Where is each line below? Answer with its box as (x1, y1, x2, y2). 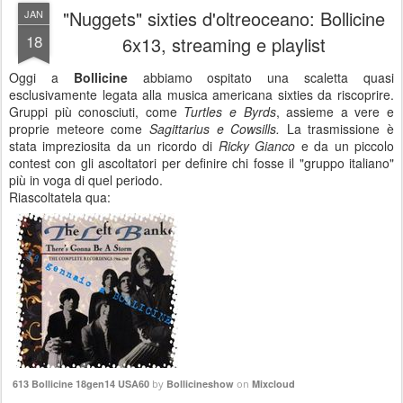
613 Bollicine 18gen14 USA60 (13, 377, 149, 390)
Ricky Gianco (218, 137, 296, 155)
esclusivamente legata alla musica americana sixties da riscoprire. (9, 85, 394, 103)
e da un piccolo (295, 137, 395, 155)
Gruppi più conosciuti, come (9, 103, 184, 121)
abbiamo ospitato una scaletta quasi (142, 68, 395, 86)
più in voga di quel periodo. (9, 171, 163, 189)
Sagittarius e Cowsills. (148, 120, 287, 138)
